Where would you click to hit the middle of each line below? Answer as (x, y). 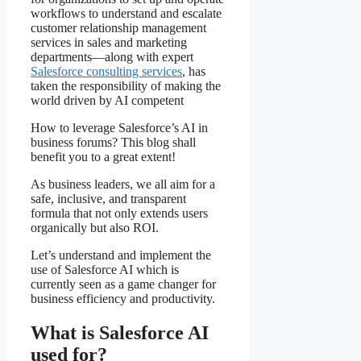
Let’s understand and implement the (121, 255)
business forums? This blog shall (113, 143)
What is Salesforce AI (120, 333)
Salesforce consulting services (106, 72)
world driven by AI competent (107, 101)
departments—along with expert (112, 57)
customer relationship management (118, 28)
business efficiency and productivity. (124, 299)
